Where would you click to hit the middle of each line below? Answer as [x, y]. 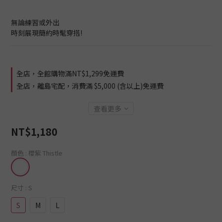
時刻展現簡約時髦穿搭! [47, 33]
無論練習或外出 [35, 22]
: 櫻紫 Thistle [44, 153]
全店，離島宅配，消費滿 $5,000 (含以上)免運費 [90, 86]
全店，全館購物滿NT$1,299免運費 [70, 73]
